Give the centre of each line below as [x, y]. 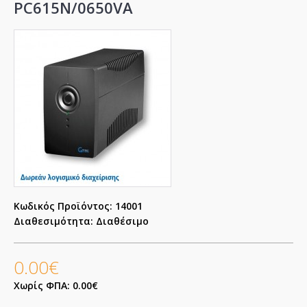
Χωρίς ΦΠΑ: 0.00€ [56, 286]
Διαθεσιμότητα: [53, 221]
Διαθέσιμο [121, 221]
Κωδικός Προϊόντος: [63, 206]
